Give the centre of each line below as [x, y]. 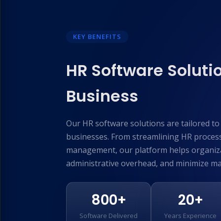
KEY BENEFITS [97, 37]
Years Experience [190, 216]
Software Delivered [109, 216]
